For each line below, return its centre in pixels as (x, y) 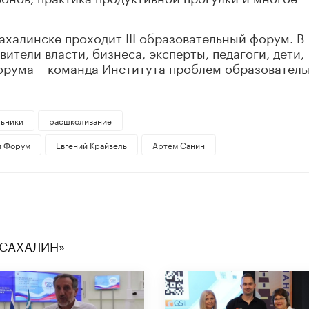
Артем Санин (178, 145)
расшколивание (80, 121)
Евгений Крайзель (91, 145)
